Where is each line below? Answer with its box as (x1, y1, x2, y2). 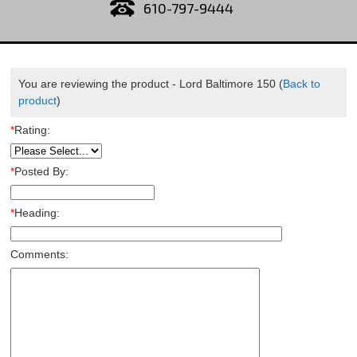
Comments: (10, 248, 69, 261)
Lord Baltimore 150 (178, 77, 276, 90)
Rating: (14, 124, 50, 136)
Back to (282, 77, 320, 90)
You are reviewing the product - (18, 77, 179, 90)
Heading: (14, 206, 60, 219)
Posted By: (14, 165, 69, 178)
